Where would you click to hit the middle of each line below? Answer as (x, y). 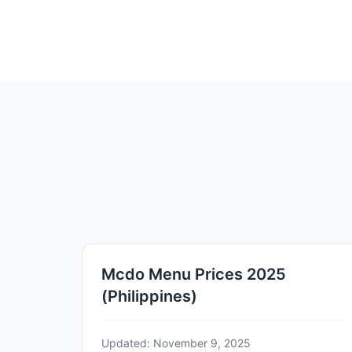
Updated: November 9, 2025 (176, 343)
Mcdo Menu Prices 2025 (194, 274)
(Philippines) (149, 296)
